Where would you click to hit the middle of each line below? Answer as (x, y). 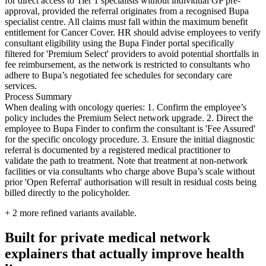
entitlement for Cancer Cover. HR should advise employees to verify (133, 32)
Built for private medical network (107, 238)
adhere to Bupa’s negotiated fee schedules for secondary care (118, 75)
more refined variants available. (77, 213)
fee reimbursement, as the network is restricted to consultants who (127, 64)
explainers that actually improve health (124, 254)
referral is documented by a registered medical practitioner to (118, 150)
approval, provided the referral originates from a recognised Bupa (127, 11)
